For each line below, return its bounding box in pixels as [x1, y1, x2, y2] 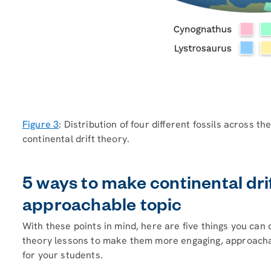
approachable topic [22, 198, 182, 218]
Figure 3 [22, 118, 59, 131]
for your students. [22, 249, 103, 262]
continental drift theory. [22, 132, 130, 146]
